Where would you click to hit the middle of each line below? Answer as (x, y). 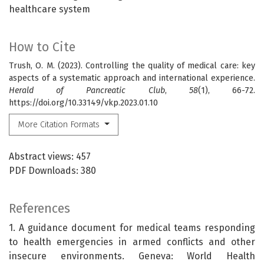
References (39, 209)
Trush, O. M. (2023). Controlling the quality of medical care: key (132, 65)
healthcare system (49, 9)
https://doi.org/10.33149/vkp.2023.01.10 (83, 103)
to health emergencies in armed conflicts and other (132, 242)
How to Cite (42, 47)
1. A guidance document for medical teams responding (132, 228)
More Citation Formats (60, 124)
